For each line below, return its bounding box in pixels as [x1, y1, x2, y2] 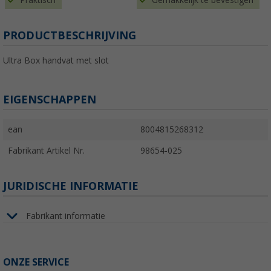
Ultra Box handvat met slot [3, 56, 109, 66]
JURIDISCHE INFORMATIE [3, 180, 139, 193]
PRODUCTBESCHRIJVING [3, 29, 136, 42]
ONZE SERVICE [3, 256, 69, 269]
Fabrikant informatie [26, 211, 105, 221]
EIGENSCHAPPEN [3, 93, 96, 106]
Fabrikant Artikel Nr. [8, 146, 85, 156]
